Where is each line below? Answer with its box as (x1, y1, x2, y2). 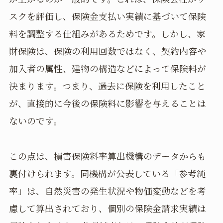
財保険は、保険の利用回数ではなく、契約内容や (8, 44, 206, 58)
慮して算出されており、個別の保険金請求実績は (8, 201, 206, 215)
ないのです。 (8, 114, 62, 127)
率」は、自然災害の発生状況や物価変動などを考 (8, 184, 206, 197)
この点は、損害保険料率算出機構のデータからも (8, 149, 206, 162)
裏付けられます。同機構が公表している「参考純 (8, 166, 206, 180)
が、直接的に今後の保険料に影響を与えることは (8, 97, 206, 110)
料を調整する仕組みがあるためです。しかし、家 (8, 27, 206, 40)
